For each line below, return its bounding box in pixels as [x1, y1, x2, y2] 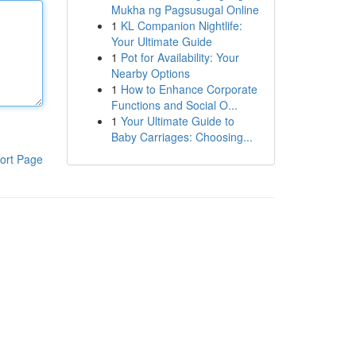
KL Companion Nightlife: [120, 17, 242, 33]
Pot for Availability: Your [120, 49, 239, 65]
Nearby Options [110, 65, 190, 81]
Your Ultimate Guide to [120, 113, 234, 129]
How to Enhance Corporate [120, 81, 257, 97]
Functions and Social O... [110, 97, 238, 113]
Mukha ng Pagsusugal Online [110, 2, 259, 17]
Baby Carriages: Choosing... [110, 129, 253, 145]
